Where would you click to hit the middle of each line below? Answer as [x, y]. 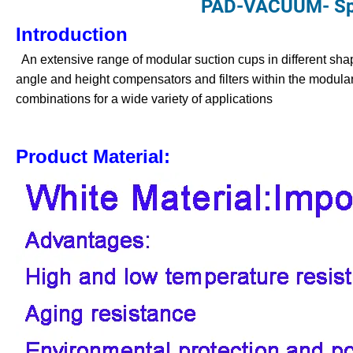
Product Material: [93, 157]
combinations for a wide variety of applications [144, 99]
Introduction [72, 35]
